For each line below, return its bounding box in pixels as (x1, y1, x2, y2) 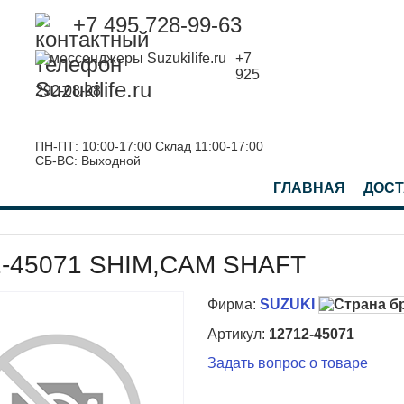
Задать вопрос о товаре (207, 355, 368, 371)
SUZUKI (259, 297, 315, 312)
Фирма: (207, 297, 256, 312)
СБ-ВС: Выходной (35, 153, 142, 168)
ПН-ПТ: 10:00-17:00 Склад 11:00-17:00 (35, 139, 264, 153)
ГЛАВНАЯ (273, 180, 346, 196)
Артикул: (207, 326, 269, 342)
